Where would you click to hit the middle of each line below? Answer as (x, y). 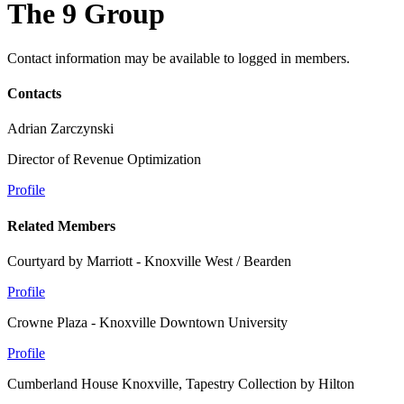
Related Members (61, 225)
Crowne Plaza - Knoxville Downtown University (147, 322)
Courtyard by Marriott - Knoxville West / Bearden (149, 261)
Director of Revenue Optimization (104, 160)
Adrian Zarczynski (60, 129)
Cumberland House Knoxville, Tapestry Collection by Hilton (181, 383)
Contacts (34, 94)
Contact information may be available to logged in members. (179, 58)
